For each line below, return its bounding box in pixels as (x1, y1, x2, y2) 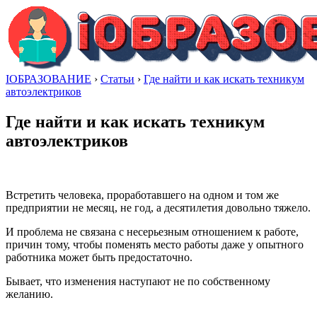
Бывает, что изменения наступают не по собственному (6, 275, 270, 287)
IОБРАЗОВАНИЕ (6, 73, 91, 85)
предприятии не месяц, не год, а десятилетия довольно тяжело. (6, 201, 311, 214)
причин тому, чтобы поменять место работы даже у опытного (6, 238, 304, 250)
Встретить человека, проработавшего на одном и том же (6, 188, 279, 201)
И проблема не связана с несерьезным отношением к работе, (6, 225, 299, 238)
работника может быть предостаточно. (6, 250, 192, 263)
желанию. (6, 287, 53, 300)
